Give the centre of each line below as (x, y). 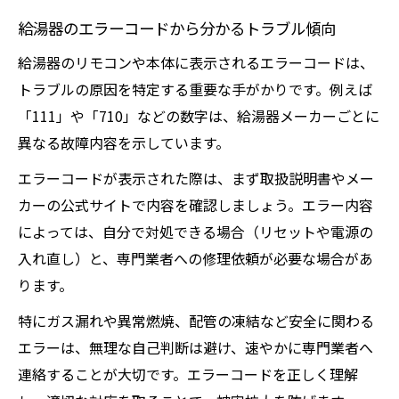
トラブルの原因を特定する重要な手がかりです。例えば (195, 89)
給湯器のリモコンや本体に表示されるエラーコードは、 (196, 62)
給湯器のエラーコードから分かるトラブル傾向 (177, 28)
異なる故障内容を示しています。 (124, 142)
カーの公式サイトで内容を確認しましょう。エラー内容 (195, 205)
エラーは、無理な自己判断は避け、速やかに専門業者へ (195, 347)
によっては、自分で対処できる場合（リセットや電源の (195, 232)
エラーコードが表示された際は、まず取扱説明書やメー (196, 178)
